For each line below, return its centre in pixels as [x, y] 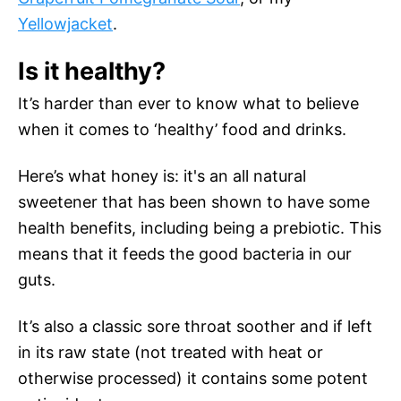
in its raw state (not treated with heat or [171, 353]
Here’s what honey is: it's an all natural [162, 176]
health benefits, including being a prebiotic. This [200, 228]
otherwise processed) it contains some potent [193, 379]
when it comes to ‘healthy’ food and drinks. [182, 130]
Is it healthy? [92, 72]
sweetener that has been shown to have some [194, 202]
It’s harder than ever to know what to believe [188, 104]
